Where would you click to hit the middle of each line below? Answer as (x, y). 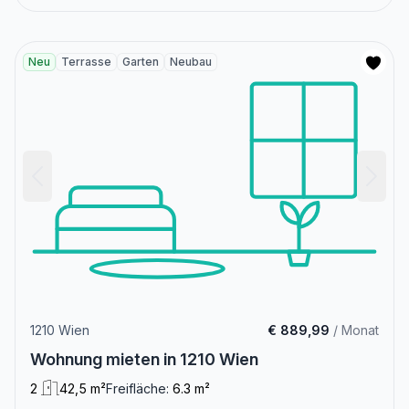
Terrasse (86, 61)
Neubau (191, 61)
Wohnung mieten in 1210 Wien (144, 359)
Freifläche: (137, 388)
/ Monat (354, 330)
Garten (141, 61)
